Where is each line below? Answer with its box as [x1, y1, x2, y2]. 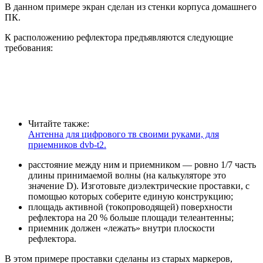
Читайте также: [28, 119, 89, 129]
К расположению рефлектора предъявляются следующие [5, 32, 233, 43]
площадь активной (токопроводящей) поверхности [28, 202, 232, 213]
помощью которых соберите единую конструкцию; [28, 191, 233, 202]
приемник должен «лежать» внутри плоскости [28, 223, 215, 234]
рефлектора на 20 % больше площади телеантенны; [28, 213, 234, 223]
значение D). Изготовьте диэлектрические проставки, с [28, 181, 249, 191]
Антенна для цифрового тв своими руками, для [28, 129, 219, 140]
